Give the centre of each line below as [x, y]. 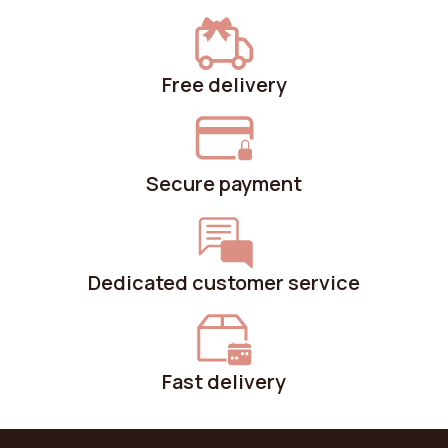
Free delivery [224, 85]
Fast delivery [224, 382]
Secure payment [224, 184]
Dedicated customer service [224, 283]
